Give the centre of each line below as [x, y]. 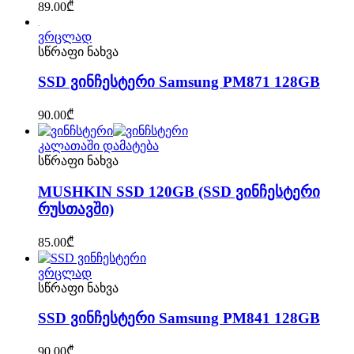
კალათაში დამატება [98, 146]
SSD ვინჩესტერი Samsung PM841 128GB [179, 318]
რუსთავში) [76, 209]
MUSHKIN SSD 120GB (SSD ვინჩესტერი [179, 191]
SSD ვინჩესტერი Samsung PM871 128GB [179, 82]
